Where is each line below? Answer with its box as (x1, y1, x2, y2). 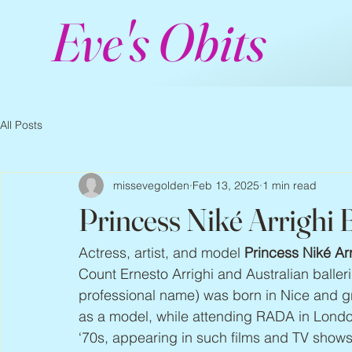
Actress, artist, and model (79, 244, 244, 262)
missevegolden (113, 178, 189, 192)
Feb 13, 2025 (192, 178, 259, 192)
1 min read (262, 178, 317, 192)
